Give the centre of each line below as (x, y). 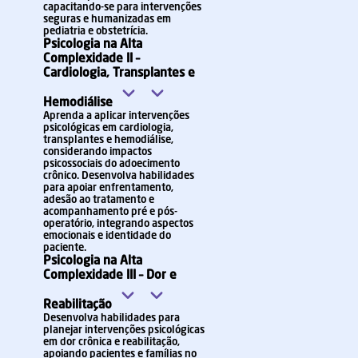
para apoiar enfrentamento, (108, 188)
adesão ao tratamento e (99, 200)
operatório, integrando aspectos (118, 224)
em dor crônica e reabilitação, (111, 342)
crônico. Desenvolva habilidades (119, 176)
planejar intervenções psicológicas (124, 330)
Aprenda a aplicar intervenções (116, 116)
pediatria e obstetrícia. (95, 32)
